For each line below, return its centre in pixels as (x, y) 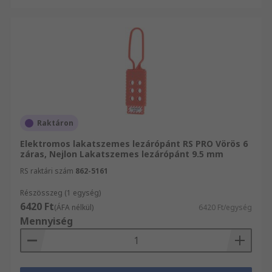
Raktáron (55, 123)
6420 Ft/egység (225, 207)
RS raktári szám (47, 171)
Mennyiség (46, 221)
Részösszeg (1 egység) (60, 193)
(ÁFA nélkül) (74, 207)
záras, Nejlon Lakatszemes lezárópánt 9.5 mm (122, 154)
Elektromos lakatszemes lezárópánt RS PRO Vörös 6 (134, 144)
